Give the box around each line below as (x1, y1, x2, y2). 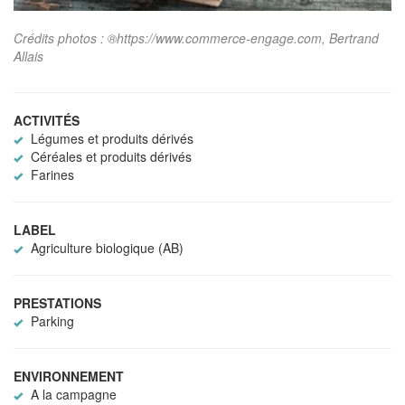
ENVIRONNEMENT (14, 367, 124, 386)
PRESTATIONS (14, 294, 101, 313)
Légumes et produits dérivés (27, 129, 193, 148)
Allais (14, 47, 43, 66)
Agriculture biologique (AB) (27, 239, 184, 258)
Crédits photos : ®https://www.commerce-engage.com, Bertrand (14, 29, 379, 48)
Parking (27, 312, 74, 331)
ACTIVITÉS (14, 111, 80, 130)
